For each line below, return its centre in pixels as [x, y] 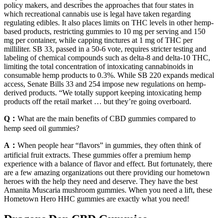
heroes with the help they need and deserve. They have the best [101, 181]
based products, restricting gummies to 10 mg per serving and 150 [105, 31]
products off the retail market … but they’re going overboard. [98, 101]
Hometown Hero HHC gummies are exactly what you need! [97, 199]
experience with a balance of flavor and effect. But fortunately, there [108, 163]
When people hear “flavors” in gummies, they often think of [109, 145]
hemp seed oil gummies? [42, 128]
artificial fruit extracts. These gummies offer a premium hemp [97, 155]
